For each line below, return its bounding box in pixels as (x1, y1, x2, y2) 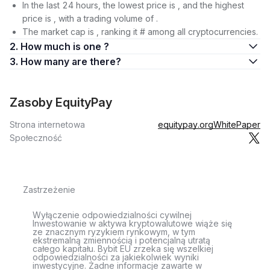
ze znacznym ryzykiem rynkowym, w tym (33, 227, 195, 237)
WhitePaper (213, 119, 260, 130)
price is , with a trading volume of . (22, 13, 158, 24)
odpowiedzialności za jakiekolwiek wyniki (33, 252, 199, 262)
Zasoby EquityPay (10, 95, 112, 110)
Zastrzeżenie (23, 184, 75, 195)
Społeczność (10, 133, 62, 143)
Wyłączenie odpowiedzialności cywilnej (33, 210, 192, 220)
